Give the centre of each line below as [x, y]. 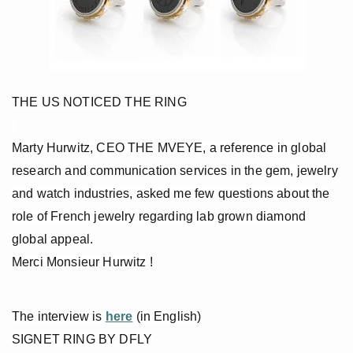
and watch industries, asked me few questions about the [171, 194]
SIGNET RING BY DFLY [82, 340]
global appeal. [53, 240]
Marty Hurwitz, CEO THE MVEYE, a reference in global [169, 148]
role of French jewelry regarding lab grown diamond [159, 217]
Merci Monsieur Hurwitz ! [82, 262]
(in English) [167, 317]
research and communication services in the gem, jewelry [175, 171]
